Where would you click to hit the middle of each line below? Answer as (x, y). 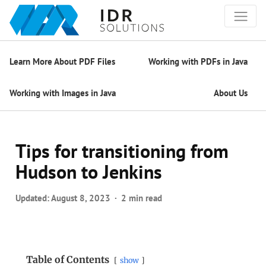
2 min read (142, 198)
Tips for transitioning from (122, 151)
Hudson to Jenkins (89, 172)
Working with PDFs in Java (198, 61)
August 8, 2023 (81, 198)
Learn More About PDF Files (62, 61)
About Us (231, 93)
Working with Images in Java (63, 93)
